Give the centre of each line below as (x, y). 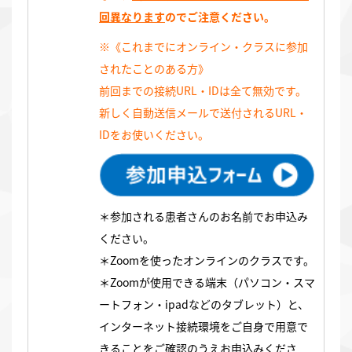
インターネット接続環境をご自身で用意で (203, 326)
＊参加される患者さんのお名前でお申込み (203, 216)
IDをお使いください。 (154, 135)
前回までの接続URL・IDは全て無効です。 (203, 91)
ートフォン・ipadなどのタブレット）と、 (204, 304)
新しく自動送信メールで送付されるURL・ (203, 113)
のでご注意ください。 (220, 17)
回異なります (132, 17)
